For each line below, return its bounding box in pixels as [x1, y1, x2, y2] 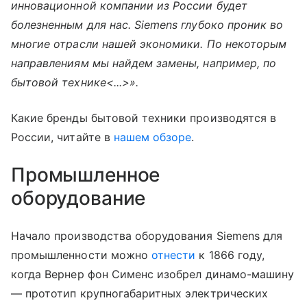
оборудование [11, 186, 146, 210]
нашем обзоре [113, 130, 192, 144]
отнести [151, 247, 196, 262]
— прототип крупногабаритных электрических [11, 286, 268, 300]
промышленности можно [11, 247, 152, 262]
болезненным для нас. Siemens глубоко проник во [11, 17, 284, 32]
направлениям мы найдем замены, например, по [11, 56, 277, 70]
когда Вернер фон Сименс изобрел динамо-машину [11, 267, 295, 281]
